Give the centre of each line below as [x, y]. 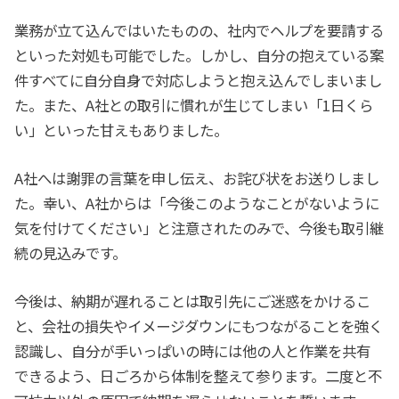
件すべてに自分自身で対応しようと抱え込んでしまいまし [199, 80]
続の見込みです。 [71, 253]
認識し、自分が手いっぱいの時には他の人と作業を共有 [193, 351]
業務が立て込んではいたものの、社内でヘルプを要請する [199, 30]
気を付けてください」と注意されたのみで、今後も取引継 [199, 228]
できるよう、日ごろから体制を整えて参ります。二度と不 [199, 376]
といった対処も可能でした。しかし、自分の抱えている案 [199, 55]
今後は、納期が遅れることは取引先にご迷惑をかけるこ [193, 301]
